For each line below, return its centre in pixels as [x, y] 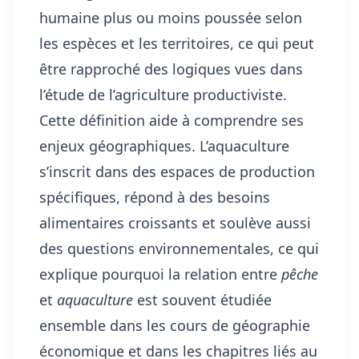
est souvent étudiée [202, 300]
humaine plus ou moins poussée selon [171, 18]
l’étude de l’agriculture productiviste [161, 95]
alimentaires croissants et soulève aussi [175, 223]
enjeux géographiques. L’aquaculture [164, 146]
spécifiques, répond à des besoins [155, 198]
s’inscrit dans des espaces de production [177, 172]
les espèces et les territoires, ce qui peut [177, 44]
